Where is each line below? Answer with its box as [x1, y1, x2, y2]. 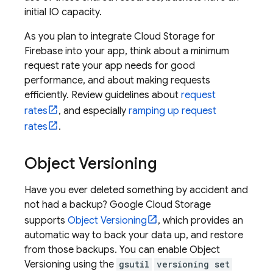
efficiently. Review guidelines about [24, 89, 181, 101]
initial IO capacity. [24, 6, 102, 18]
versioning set [157, 258, 230, 270]
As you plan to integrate [24, 30, 134, 43]
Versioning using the [24, 258, 116, 271]
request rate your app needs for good [24, 60, 195, 72]
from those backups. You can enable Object [24, 244, 220, 256]
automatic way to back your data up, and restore [24, 229, 243, 241]
